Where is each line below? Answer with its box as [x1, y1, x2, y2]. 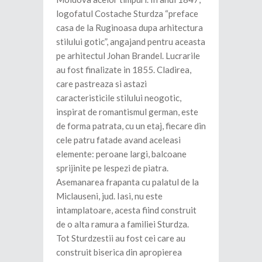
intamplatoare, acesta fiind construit [56, 205, 196, 216]
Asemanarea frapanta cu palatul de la [56, 177, 199, 188]
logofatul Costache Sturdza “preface [56, 8, 198, 19]
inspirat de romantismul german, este [56, 106, 198, 118]
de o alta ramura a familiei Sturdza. [56, 219, 189, 230]
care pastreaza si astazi [56, 78, 147, 89]
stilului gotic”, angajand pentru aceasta [56, 36, 205, 47]
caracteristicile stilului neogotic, [56, 92, 181, 104]
